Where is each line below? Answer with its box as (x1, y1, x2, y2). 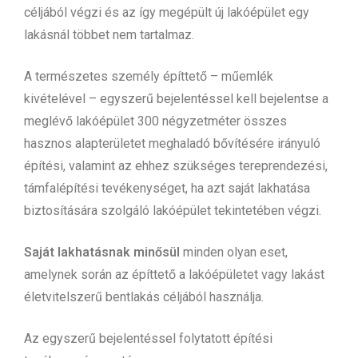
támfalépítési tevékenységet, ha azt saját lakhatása (24, 180, 310, 196)
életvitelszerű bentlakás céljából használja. (24, 288, 264, 304)
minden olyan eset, (180, 244, 288, 260)
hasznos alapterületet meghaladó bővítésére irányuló (24, 135, 320, 151)
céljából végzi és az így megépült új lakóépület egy (24, 4, 309, 20)
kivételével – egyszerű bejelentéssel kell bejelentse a (24, 90, 328, 106)
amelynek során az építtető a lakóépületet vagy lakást (24, 266, 324, 282)
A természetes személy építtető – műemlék (24, 68, 273, 84)
